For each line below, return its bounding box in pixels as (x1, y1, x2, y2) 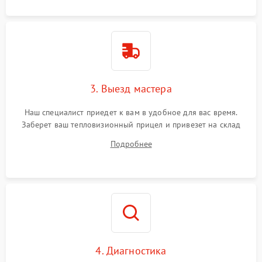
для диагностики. (98, 131, 164, 142)
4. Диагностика (95, 243, 167, 257)
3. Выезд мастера (90, 81, 172, 95)
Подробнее (110, 138, 152, 149)
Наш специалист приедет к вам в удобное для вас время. (24, 106, 238, 118)
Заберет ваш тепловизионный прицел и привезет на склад (21, 119, 241, 130)
